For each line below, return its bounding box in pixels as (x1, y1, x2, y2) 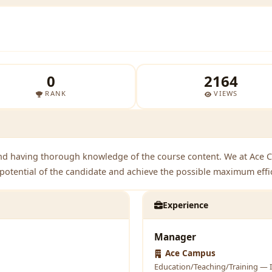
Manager (154, 229, 197, 243)
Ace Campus (162, 246, 216, 259)
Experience (163, 199, 209, 211)
